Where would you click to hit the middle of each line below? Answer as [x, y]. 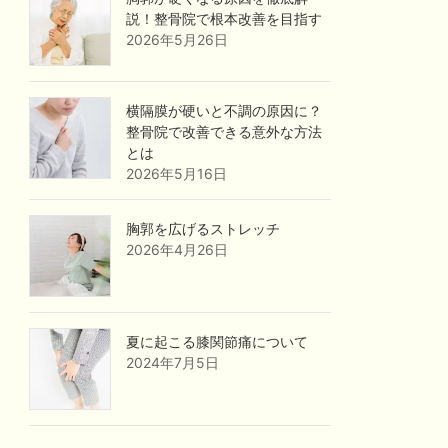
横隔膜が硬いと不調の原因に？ [224, 111]
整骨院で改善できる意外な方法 [224, 132]
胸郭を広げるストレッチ [203, 229]
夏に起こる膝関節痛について [217, 342]
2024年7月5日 [173, 363]
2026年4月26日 [177, 250]
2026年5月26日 [177, 40]
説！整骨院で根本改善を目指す [224, 19]
